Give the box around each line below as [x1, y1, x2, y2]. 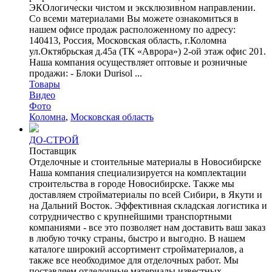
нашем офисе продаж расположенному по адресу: [29, 24, 236, 35]
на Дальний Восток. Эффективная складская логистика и [29, 200, 267, 211]
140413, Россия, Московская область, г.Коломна [29, 35, 226, 46]
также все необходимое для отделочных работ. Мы [29, 254, 239, 265]
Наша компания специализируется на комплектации [29, 167, 246, 178]
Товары [29, 78, 60, 89]
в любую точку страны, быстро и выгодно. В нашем [29, 233, 245, 243]
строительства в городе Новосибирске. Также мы [29, 178, 234, 189]
